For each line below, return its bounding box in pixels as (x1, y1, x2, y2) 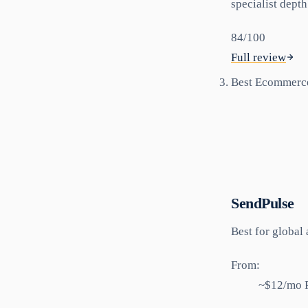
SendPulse (231, 194, 295, 212)
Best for (231, 224, 272, 238)
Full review (231, 51, 286, 65)
